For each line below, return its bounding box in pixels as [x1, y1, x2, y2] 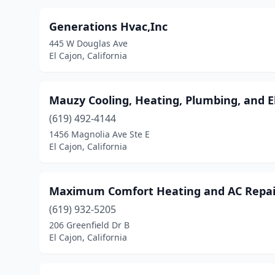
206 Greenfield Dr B [49, 219, 130, 231]
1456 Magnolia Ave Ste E [49, 128, 150, 140]
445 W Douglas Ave [49, 37, 128, 49]
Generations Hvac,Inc [49, 19, 168, 34]
